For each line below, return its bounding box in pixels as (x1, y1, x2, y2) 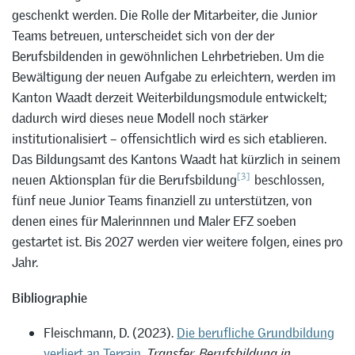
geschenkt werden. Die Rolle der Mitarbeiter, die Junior (12, 6, 317, 24)
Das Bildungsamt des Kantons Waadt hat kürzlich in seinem (12, 150, 340, 168)
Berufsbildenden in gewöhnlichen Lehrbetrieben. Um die (12, 47, 324, 65)
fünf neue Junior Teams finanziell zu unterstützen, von (12, 191, 312, 209)
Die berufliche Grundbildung (177, 324, 334, 342)
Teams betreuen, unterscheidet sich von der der (12, 26, 274, 44)
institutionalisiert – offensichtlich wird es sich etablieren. (12, 129, 326, 147)
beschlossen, (250, 170, 324, 189)
